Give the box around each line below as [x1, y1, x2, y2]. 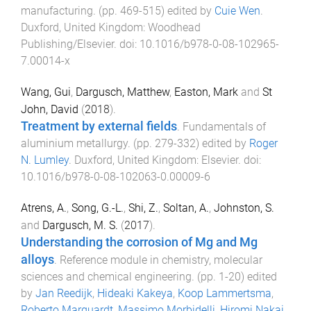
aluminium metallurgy [21, 136, 128, 150]
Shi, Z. [128, 201, 158, 215]
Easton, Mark [174, 85, 238, 99]
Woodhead [148, 21, 201, 34]
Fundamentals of [183, 119, 266, 133]
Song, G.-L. [72, 201, 124, 215]
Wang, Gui [21, 85, 71, 99]
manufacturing [21, 4, 93, 17]
